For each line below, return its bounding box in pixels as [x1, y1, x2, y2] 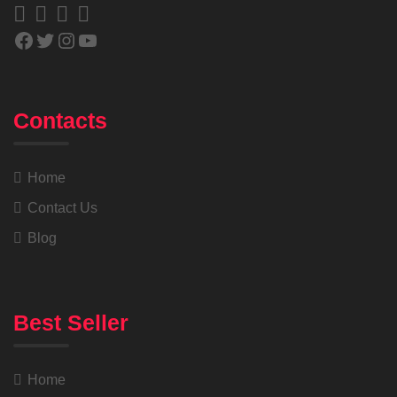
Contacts [13, 108, 107, 134]
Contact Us [27, 200, 97, 216]
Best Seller [13, 310, 128, 336]
